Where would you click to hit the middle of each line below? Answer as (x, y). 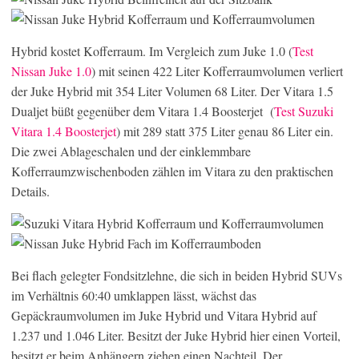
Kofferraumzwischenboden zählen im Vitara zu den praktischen (172, 171)
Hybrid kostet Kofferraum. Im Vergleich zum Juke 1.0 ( (152, 50)
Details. (30, 191)
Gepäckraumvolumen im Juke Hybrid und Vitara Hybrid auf (164, 315)
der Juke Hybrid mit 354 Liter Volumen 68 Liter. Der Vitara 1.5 (172, 91)
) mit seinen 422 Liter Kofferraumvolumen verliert (217, 71)
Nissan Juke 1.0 (51, 71)
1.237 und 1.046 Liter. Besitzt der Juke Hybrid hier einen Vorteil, (176, 335)
